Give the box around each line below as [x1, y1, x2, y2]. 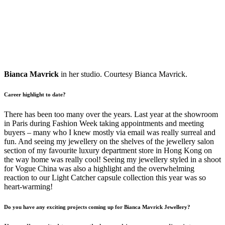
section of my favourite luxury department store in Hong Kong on [4, 146, 212, 155]
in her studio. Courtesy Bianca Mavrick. [59, 69, 187, 78]
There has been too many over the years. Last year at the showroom [4, 109, 218, 119]
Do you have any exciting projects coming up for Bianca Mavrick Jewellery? [4, 203, 190, 210]
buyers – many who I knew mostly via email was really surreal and [4, 128, 215, 137]
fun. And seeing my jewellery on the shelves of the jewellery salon [4, 137, 214, 146]
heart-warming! [4, 182, 53, 191]
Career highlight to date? [4, 91, 66, 97]
